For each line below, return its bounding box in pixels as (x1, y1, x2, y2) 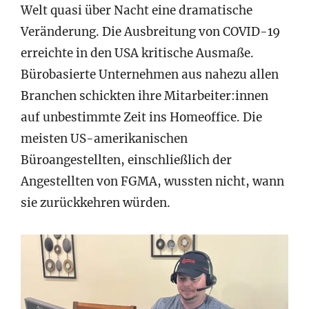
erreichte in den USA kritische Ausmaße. (21, 46, 254, 61)
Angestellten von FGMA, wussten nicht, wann (21, 174, 284, 190)
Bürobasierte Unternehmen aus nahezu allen (21, 67, 279, 83)
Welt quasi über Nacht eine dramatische (21, 3, 252, 19)
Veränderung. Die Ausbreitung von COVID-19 (21, 24, 280, 40)
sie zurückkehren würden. (21, 195, 170, 211)
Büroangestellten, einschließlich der (21, 152, 232, 168)
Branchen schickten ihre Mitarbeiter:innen (21, 88, 268, 104)
